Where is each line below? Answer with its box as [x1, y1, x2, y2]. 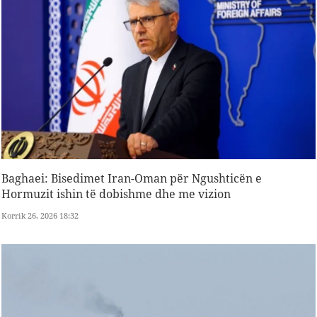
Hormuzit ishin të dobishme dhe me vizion [1, 186, 231, 202]
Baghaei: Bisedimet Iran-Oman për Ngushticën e [1, 171, 262, 187]
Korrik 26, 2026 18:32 [1, 210, 79, 221]
